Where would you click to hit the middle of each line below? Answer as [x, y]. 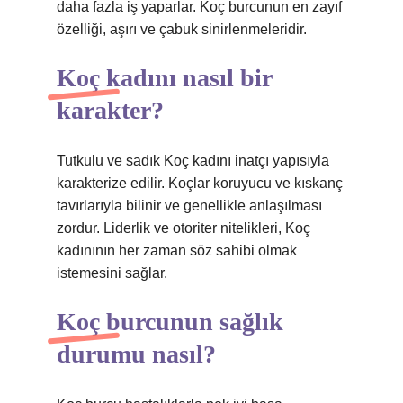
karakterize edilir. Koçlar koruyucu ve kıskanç [200, 183]
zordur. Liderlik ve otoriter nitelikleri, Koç [184, 228]
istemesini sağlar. [112, 273]
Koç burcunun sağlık [170, 322]
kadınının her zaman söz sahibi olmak [177, 251]
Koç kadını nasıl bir [164, 78]
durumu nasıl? [136, 354]
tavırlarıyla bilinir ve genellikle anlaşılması [189, 206]
